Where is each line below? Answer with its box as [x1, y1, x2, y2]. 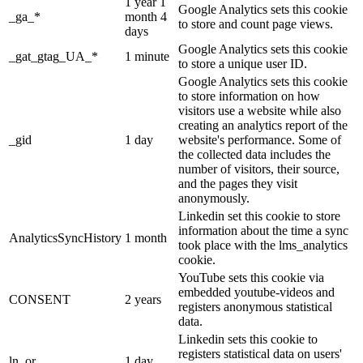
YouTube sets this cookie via [178, 271, 324, 285]
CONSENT [9, 293, 70, 307]
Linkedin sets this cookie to [178, 332, 318, 347]
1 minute [125, 49, 169, 64]
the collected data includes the [178, 147, 331, 162]
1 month [125, 231, 167, 246]
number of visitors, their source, [178, 162, 340, 177]
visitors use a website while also [178, 104, 341, 118]
